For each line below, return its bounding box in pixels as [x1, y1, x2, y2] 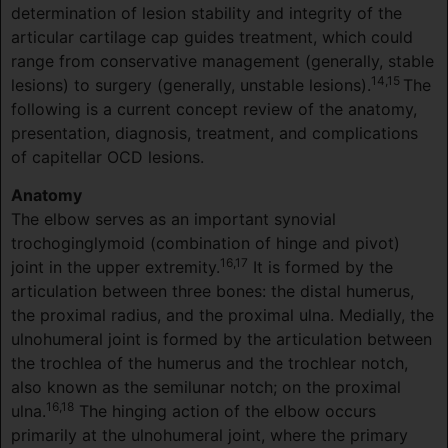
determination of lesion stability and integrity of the [11, 2, 402, 23]
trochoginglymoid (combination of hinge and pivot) [11, 233, 400, 254]
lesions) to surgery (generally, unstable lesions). [11, 74, 371, 95]
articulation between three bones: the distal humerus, [11, 281, 414, 302]
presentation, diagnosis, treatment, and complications [11, 122, 418, 143]
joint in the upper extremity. [11, 257, 220, 278]
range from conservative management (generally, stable [11, 50, 434, 71]
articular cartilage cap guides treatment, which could [11, 26, 413, 47]
